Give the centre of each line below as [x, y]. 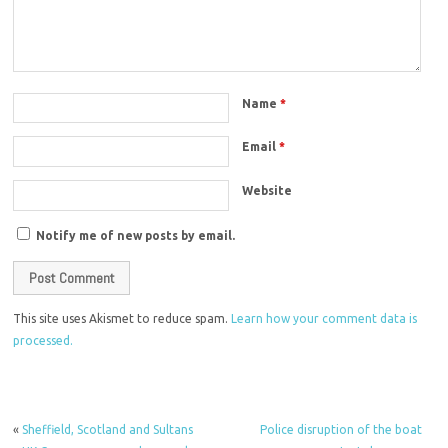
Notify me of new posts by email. [136, 236]
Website [267, 191]
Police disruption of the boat [340, 430]
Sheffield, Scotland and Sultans [108, 430]
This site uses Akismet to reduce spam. [122, 319]
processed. [43, 341]
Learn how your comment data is [324, 319]
